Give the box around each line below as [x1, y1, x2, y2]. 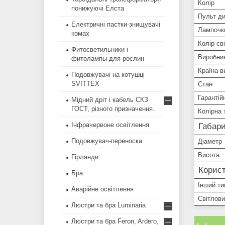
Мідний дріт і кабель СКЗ [71, 96, 148, 104]
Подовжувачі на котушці [71, 71, 145, 79]
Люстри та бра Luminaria [71, 201, 146, 209]
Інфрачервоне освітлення [71, 121, 149, 129]
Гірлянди [71, 153, 98, 161]
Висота [198, 151, 219, 159]
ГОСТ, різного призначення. [71, 105, 155, 113]
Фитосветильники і [71, 46, 128, 54]
